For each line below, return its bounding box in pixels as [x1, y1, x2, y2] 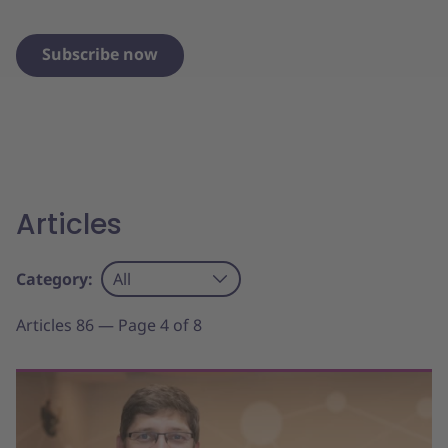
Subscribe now [42, 43, 158, 65]
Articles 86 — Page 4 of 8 [16, 314, 202, 336]
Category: [16, 268, 93, 290]
